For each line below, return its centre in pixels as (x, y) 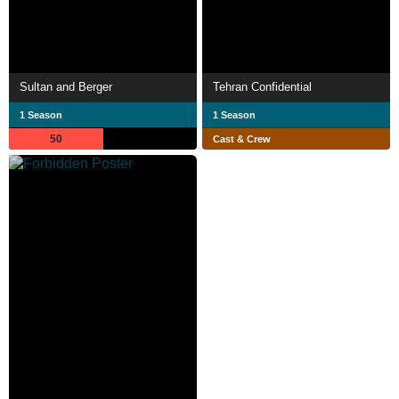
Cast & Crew (242, 138)
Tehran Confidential (262, 86)
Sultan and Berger (66, 86)
